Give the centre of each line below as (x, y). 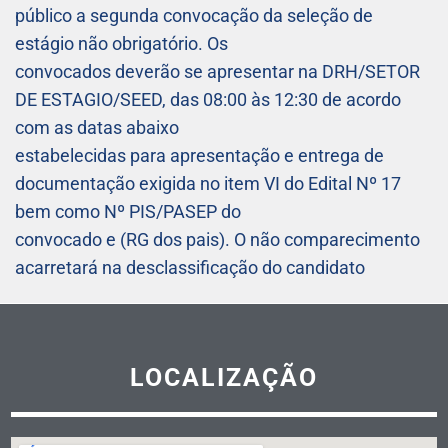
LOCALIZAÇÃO (224, 378)
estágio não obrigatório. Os (121, 44)
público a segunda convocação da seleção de (194, 16)
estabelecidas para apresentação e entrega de (199, 156)
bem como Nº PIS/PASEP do (128, 212)
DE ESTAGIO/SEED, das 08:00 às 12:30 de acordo (208, 100)
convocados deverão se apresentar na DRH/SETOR (217, 72)
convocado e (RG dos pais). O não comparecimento (217, 240)
